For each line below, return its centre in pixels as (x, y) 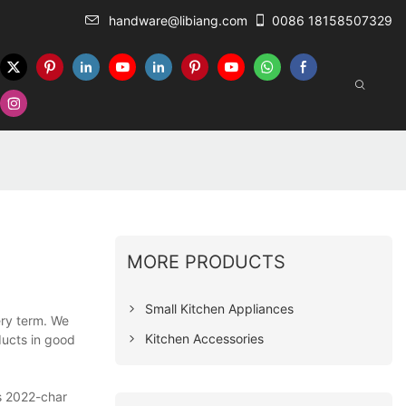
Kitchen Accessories (205, 338)
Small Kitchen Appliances (220, 308)
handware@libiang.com (178, 20)
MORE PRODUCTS (207, 261)
